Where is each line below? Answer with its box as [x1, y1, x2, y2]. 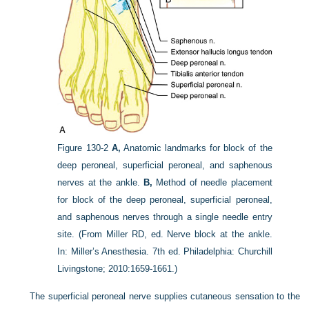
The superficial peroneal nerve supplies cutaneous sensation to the [30, 290, 300, 301]
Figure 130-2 [57, 142, 108, 153]
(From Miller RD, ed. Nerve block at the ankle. [79, 228, 272, 239]
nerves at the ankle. [57, 177, 144, 188]
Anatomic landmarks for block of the [120, 142, 272, 153]
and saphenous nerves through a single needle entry [57, 211, 272, 222]
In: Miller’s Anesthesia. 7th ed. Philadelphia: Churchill [57, 246, 272, 257]
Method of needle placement [152, 177, 272, 188]
